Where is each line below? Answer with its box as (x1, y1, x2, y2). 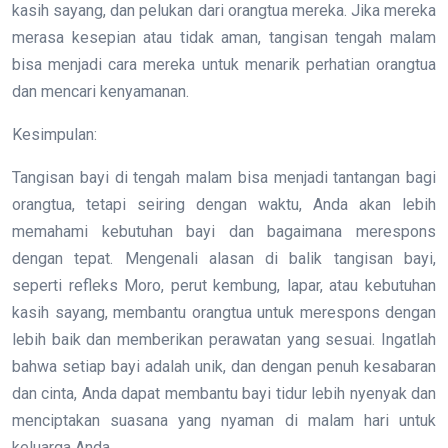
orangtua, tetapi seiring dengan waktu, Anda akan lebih (12, 195, 436, 215)
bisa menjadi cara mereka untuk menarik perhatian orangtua (12, 55, 436, 75)
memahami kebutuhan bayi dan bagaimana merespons (12, 222, 436, 242)
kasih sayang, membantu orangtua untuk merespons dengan (12, 303, 436, 323)
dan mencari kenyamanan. (12, 82, 189, 102)
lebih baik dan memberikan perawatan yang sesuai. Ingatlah (12, 330, 436, 350)
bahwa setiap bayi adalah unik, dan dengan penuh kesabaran (12, 357, 436, 377)
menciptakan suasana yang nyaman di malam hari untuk (12, 411, 436, 431)
